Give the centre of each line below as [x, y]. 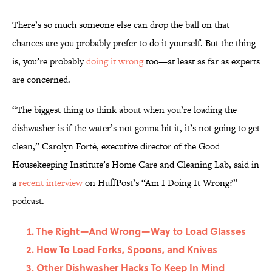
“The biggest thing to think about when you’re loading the [124, 110]
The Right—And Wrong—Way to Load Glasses [141, 231]
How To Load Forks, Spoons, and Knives [127, 250]
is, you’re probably [49, 61]
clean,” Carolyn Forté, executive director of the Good [116, 146]
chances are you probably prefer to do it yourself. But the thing [134, 43]
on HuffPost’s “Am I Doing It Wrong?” [160, 183]
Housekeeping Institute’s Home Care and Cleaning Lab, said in [136, 165]
